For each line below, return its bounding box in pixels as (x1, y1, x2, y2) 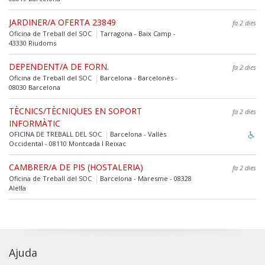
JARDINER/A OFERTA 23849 (9, 16, 116, 28)
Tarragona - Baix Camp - (98, 28, 176, 38)
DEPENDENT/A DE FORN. (9, 60, 109, 72)
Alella (9, 183, 26, 192)
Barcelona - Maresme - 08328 (98, 173, 192, 183)
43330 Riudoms (9, 38, 56, 47)
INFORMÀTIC (9, 117, 60, 129)
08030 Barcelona (9, 82, 60, 92)
